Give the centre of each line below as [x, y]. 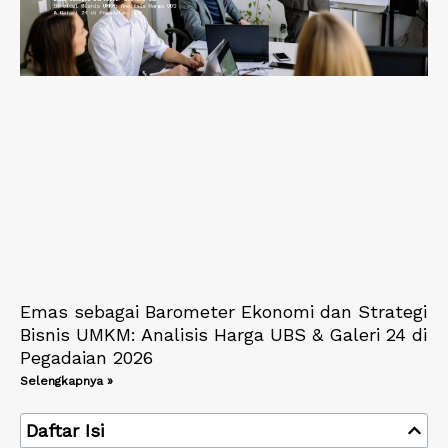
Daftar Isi [65, 431]
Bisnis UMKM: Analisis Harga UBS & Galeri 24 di [223, 335]
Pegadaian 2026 [86, 358]
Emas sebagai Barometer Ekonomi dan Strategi [223, 312]
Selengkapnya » [66, 381]
